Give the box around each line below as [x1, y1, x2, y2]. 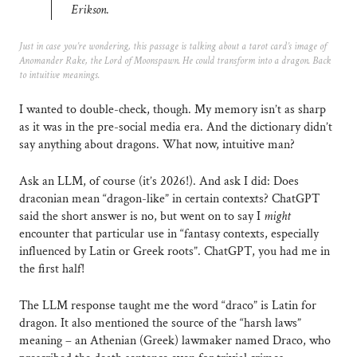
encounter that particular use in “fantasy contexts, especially [19, 226, 319, 243]
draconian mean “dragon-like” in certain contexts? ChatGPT [19, 190, 320, 208]
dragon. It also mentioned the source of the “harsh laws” [19, 315, 301, 332]
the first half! [19, 261, 84, 278]
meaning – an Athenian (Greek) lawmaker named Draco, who [19, 332, 331, 350]
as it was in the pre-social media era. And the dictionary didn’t [19, 119, 332, 136]
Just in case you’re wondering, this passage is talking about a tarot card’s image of [19, 39, 327, 54]
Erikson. [71, 2, 109, 19]
